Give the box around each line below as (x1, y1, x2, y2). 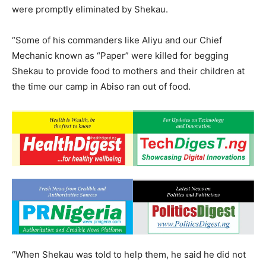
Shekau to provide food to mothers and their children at (12, 65, 245, 77)
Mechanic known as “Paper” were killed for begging (12, 50, 229, 62)
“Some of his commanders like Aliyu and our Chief (12, 34, 222, 46)
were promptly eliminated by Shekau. (12, 4, 168, 15)
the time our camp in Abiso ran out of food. (12, 81, 191, 93)
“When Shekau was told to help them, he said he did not (12, 248, 246, 260)
